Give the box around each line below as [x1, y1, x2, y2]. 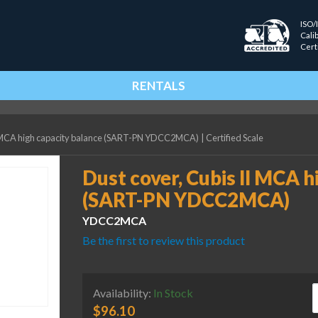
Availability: [93, 285, 153, 300]
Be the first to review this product [82, 234, 245, 248]
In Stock [153, 285, 193, 300]
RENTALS [132, 78, 186, 93]
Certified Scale [206, 132, 264, 144]
